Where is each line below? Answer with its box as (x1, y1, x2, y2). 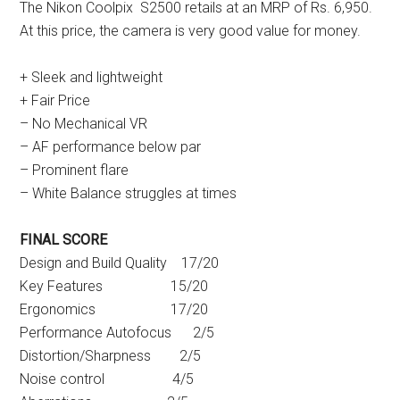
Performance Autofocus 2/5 (20, 324, 240, 342)
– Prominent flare (20, 162, 129, 179)
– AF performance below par (20, 138, 202, 156)
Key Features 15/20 (20, 278, 209, 296)
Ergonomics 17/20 (20, 301, 209, 319)
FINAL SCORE (20, 231, 108, 249)
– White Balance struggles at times (20, 185, 237, 203)
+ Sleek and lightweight (20, 69, 163, 87)
